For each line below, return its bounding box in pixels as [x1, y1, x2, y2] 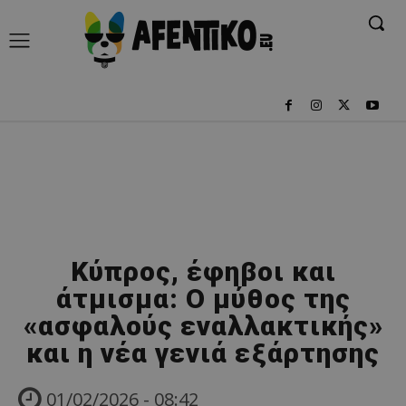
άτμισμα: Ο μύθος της [55, 282, 351, 314]
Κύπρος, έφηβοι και [70, 255, 336, 287]
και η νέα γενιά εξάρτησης [26, 336, 380, 369]
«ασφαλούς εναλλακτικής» [23, 309, 383, 342]
